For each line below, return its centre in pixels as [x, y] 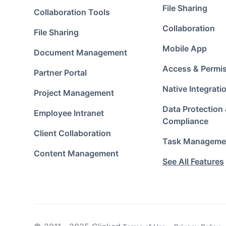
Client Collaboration [73, 133]
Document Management [81, 52]
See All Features [193, 161]
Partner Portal [61, 73]
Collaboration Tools [72, 12]
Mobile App [184, 48]
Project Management [74, 93]
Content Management [76, 153]
